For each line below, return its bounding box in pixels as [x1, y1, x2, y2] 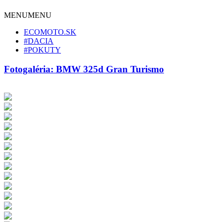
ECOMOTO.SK [24, 28, 76, 36]
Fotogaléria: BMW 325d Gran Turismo [4, 63, 164, 74]
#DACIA [24, 37, 54, 45]
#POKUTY [24, 46, 61, 54]
